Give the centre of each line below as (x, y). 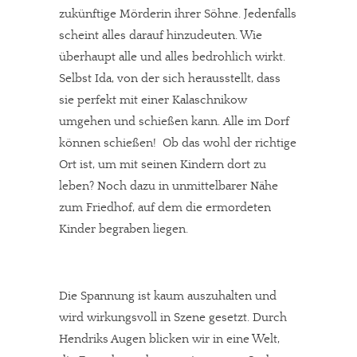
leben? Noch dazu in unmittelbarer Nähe (169, 186)
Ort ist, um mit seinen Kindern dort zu (163, 165)
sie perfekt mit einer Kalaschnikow (153, 100)
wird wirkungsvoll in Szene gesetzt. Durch (173, 318)
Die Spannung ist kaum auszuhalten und (168, 296)
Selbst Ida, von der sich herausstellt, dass (170, 78)
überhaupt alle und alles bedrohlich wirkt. (172, 57)
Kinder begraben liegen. (124, 229)
